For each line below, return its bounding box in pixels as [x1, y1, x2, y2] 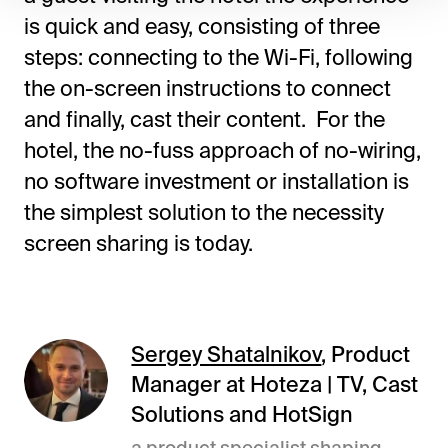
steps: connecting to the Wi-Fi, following [23, 44, 413, 69]
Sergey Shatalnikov [131, 341, 322, 366]
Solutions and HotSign [131, 401, 354, 426]
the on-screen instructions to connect [23, 75, 391, 100]
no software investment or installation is [23, 168, 409, 193]
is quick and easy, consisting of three [23, 13, 380, 38]
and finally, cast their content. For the [23, 106, 385, 131]
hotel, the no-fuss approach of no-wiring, [23, 137, 421, 162]
